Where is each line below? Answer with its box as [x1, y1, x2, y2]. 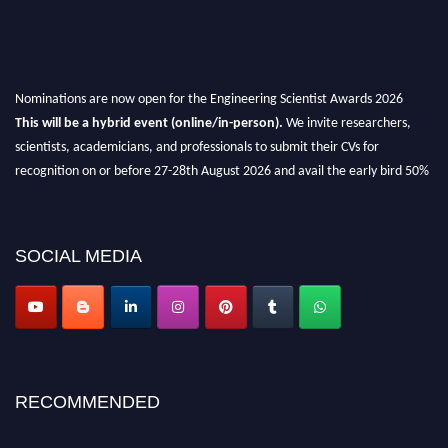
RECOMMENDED [15, 392, 160, 413]
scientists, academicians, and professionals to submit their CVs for [15, 133, 379, 149]
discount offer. [15, 181, 95, 197]
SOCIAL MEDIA [15, 246, 142, 267]
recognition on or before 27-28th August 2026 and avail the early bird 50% [15, 157, 429, 173]
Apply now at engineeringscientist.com [15, 257, 232, 273]
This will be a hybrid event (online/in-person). [15, 109, 286, 125]
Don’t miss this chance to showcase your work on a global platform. [15, 219, 415, 235]
